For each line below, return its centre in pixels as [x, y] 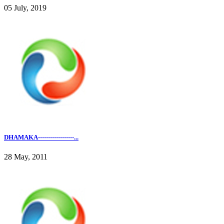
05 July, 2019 [25, 8]
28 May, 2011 [26, 156]
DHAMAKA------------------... [41, 137]
